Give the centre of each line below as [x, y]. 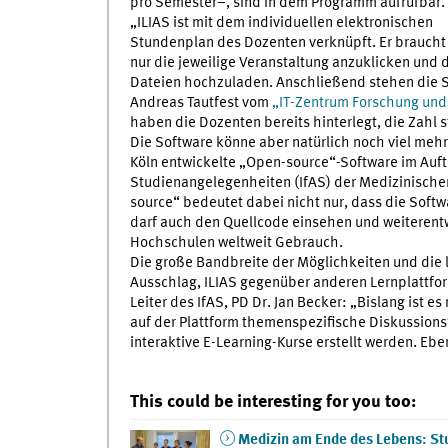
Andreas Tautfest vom [200, 103]
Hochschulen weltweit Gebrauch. [236, 243]
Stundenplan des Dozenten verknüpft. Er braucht [287, 43]
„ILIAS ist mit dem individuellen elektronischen [281, 23]
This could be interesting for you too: [272, 402]
